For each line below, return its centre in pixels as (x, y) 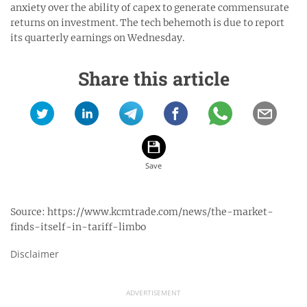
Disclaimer (35, 254)
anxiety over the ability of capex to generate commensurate (150, 8)
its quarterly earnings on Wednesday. (97, 38)
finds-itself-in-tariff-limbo (78, 227)
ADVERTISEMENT (153, 293)
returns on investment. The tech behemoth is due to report (147, 23)
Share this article (153, 79)
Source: (29, 212)
